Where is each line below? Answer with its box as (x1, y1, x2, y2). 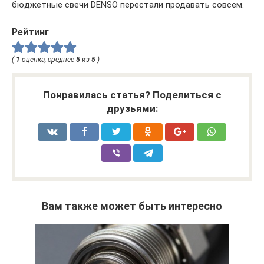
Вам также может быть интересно (42, 200, 222, 213)
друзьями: (106, 103, 158, 115)
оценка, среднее (20, 55, 76, 64)
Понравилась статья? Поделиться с (42, 89, 222, 101)
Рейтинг (12, 26, 49, 38)
